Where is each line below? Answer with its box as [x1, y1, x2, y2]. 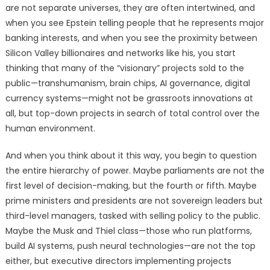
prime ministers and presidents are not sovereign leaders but [5, 195, 263, 207]
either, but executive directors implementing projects [5, 255, 231, 268]
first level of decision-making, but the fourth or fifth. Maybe [5, 180, 257, 192]
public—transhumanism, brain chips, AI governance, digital [5, 77, 250, 90]
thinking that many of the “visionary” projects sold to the [5, 62, 244, 75]
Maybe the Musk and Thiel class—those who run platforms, [5, 225, 252, 237]
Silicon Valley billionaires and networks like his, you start [5, 47, 236, 60]
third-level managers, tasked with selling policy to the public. [5, 210, 260, 222]
